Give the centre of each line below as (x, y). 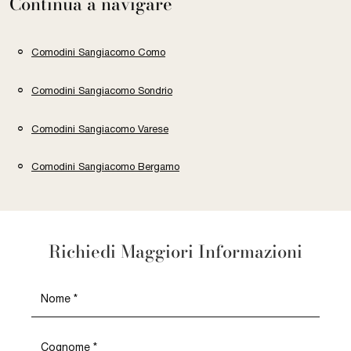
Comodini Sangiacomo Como (98, 52)
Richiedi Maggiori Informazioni (175, 251)
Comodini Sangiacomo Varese (100, 128)
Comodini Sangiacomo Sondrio (102, 90)
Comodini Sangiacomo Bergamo (105, 167)
